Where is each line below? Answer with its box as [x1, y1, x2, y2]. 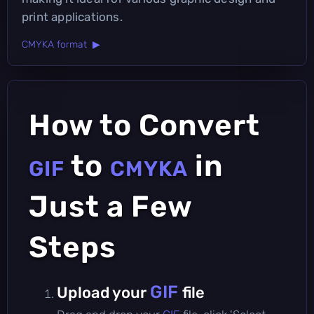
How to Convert [29, 107, 260, 143]
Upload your [57, 282, 150, 302]
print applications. [22, 9, 123, 24]
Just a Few [29, 189, 192, 224]
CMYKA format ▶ [22, 38, 100, 50]
